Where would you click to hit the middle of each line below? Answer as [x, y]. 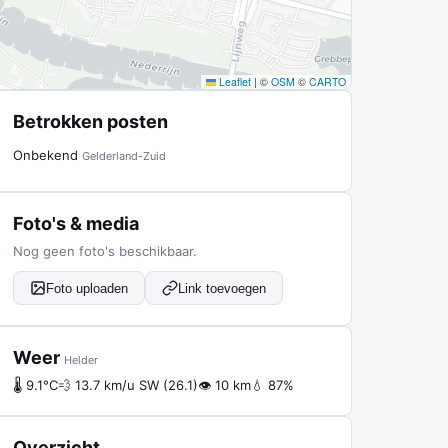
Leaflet [233, 81]
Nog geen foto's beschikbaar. [105, 251]
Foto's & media [76, 223]
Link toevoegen [222, 288]
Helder [81, 360]
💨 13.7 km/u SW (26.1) [128, 385]
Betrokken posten [90, 121]
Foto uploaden [87, 288]
